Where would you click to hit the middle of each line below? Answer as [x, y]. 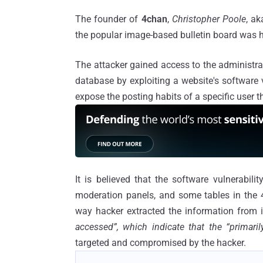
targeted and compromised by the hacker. [161, 242]
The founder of [108, 19]
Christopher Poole [209, 19]
